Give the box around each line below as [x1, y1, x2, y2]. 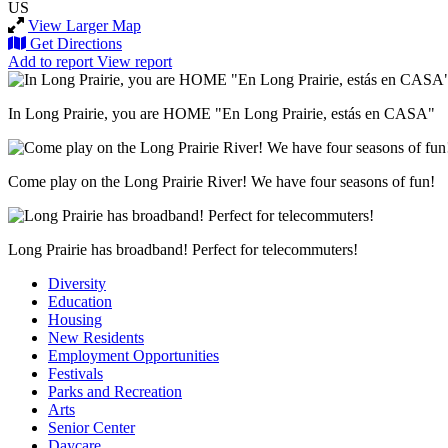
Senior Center [48, 418, 135, 436]
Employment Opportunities [48, 346, 219, 364]
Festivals [48, 364, 103, 382]
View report [97, 52, 172, 70]
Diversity [48, 274, 106, 292]
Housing [48, 310, 102, 328]
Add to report [8, 52, 93, 70]
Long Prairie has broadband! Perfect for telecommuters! [8, 240, 358, 258]
